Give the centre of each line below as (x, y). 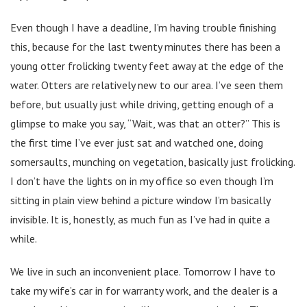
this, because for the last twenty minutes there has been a (145, 46)
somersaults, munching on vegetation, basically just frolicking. (152, 161)
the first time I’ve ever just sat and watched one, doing (137, 142)
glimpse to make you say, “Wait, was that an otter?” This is (145, 123)
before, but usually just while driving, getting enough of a (142, 104)
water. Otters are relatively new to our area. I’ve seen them (147, 85)
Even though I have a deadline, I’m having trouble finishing (143, 27)
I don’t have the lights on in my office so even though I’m (142, 181)
